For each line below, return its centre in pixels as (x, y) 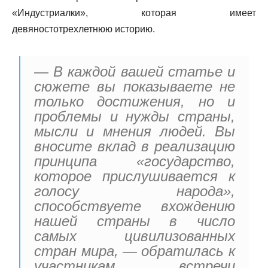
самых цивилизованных (135, 236)
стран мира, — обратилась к (135, 251)
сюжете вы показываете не (135, 87)
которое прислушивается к (135, 176)
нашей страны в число (135, 221)
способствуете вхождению (135, 206)
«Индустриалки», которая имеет (134, 13)
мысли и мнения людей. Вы (135, 132)
